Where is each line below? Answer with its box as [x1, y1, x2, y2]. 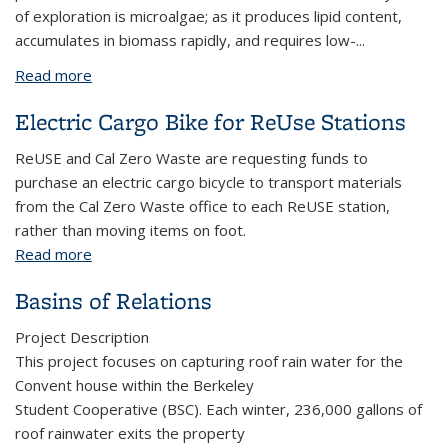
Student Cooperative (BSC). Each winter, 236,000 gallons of [15, 399, 422, 419]
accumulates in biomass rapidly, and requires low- [15, 30, 356, 50]
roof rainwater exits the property [15, 423, 245, 443]
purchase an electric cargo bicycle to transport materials [15, 172, 402, 192]
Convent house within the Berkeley [15, 375, 254, 395]
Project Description [15, 327, 149, 347]
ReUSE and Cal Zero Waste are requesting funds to [15, 148, 368, 168]
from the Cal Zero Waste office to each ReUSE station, [15, 196, 390, 216]
